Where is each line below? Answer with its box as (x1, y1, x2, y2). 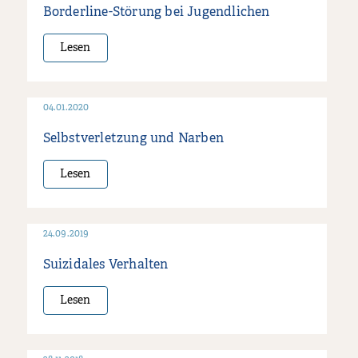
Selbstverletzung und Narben (42, 132, 225, 145)
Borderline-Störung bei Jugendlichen (42, 6, 270, 19)
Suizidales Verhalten (42, 258, 169, 272)
